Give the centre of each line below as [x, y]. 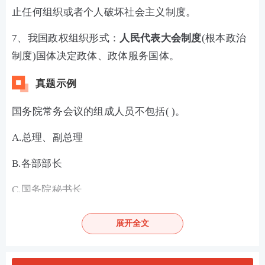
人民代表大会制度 [161, 38]
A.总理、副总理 [48, 138]
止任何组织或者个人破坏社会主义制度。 [104, 12]
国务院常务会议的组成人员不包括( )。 [99, 112]
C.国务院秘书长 [47, 190]
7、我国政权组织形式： [66, 38]
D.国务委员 [37, 216]
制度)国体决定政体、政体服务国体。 [96, 56]
